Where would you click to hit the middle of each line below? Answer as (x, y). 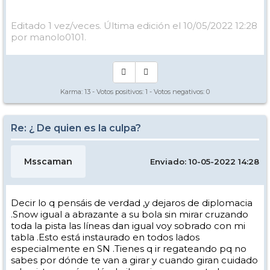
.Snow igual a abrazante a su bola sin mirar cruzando (130, 214)
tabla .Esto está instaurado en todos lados (105, 237)
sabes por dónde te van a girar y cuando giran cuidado (134, 260)
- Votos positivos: (118, 91)
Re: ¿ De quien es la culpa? (76, 128)
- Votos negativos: (177, 91)
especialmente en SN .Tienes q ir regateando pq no (129, 248)
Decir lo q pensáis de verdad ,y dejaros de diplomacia (132, 202)
